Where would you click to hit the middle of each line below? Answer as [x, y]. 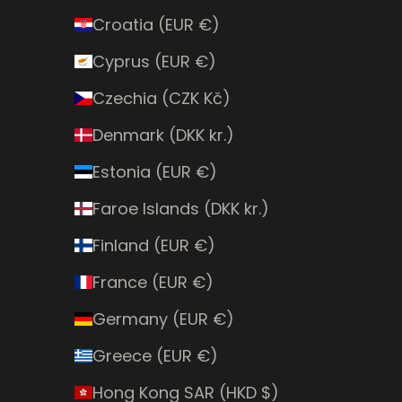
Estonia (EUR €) [154, 171]
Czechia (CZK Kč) [161, 98]
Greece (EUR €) [155, 355]
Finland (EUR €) [153, 245]
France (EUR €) [153, 282]
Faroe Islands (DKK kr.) [180, 208]
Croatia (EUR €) [156, 24]
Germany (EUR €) [163, 319]
